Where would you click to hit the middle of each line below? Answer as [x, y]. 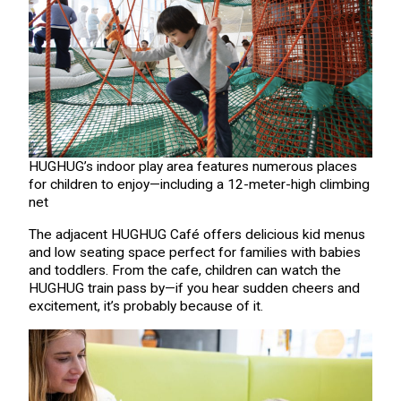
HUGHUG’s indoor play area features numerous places [192, 167]
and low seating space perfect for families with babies [194, 252]
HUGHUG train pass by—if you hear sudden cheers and [194, 288]
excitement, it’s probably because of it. [145, 306]
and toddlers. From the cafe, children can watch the [184, 270]
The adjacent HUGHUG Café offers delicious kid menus [196, 234]
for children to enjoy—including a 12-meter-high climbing [199, 185]
